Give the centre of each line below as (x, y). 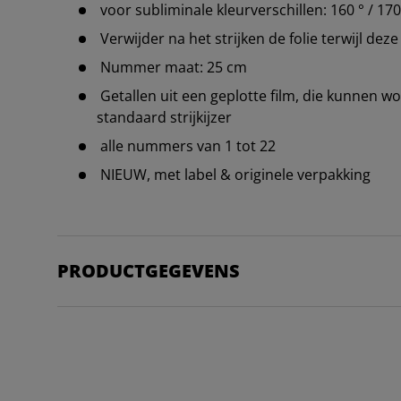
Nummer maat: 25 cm (172, 68)
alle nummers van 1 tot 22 (186, 146)
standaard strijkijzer (164, 118)
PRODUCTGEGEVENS (149, 271)
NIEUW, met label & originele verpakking (234, 175)
